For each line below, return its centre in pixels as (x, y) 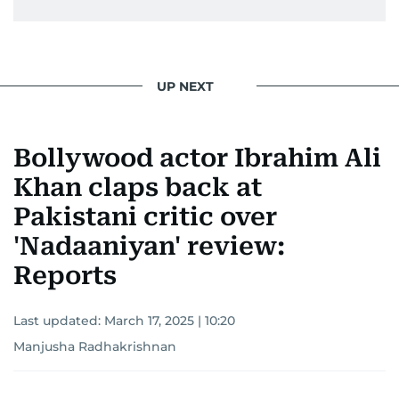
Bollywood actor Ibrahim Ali (197, 159)
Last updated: (59, 321)
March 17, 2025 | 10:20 (170, 321)
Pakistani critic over (145, 217)
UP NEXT (185, 86)
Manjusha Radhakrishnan (95, 347)
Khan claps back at (138, 188)
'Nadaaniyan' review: (149, 247)
